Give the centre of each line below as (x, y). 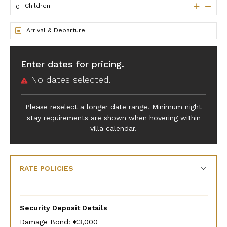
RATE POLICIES (46, 168)
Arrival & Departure (55, 31)
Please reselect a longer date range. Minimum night (113, 107)
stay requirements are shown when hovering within (113, 117)
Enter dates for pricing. (72, 64)
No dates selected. (69, 79)
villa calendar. (113, 128)
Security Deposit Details (63, 207)
